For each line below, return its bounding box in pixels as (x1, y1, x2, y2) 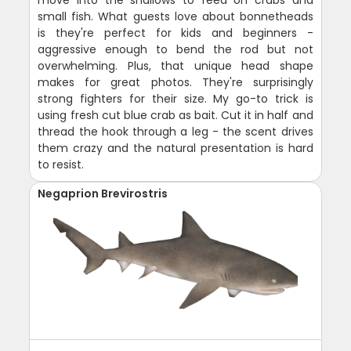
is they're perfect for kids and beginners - (38, 25, 313, 42)
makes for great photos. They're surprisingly (38, 74, 313, 91)
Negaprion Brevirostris (38, 186, 168, 202)
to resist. (38, 157, 85, 173)
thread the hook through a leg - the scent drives (38, 124, 313, 140)
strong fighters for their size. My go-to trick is (38, 91, 313, 107)
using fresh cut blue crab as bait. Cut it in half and (38, 107, 313, 124)
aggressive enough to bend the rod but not (38, 42, 313, 58)
